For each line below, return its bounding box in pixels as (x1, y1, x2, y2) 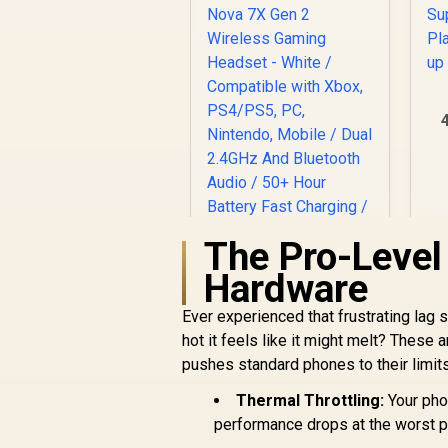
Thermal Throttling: (236, 391, 385, 411)
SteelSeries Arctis (220, 399, 361, 419)
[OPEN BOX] (245, 379, 335, 399)
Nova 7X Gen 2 (235, 419, 345, 439)
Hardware (204, 266, 369, 312)
